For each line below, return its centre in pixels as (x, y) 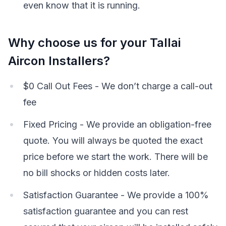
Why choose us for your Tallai (94, 43)
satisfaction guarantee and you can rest (106, 211)
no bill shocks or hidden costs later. (97, 173)
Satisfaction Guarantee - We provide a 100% (116, 195)
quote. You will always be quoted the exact (113, 140)
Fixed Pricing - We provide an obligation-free (117, 124)
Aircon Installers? (59, 61)
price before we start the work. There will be (116, 157)
